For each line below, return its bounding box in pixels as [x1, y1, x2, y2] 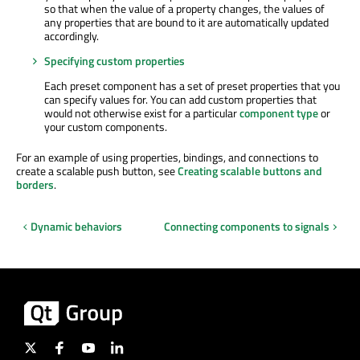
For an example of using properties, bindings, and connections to [16, 148, 318, 166]
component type [239, 104, 318, 121]
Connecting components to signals [164, 217, 330, 235]
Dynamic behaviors [30, 217, 122, 235]
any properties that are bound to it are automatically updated [44, 13, 329, 31]
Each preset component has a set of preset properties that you [44, 76, 340, 94]
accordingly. [44, 27, 99, 44]
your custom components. [44, 117, 167, 135]
